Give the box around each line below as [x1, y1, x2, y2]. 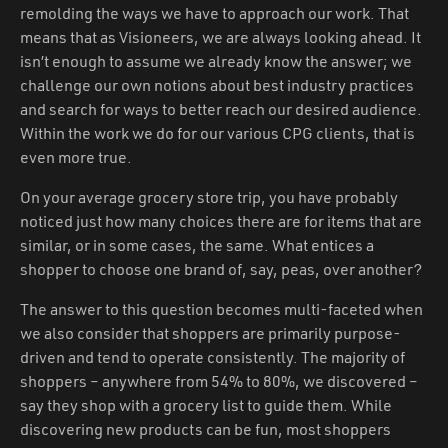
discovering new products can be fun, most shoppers [20, 418, 391, 439]
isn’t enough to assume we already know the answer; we [20, 50, 412, 71]
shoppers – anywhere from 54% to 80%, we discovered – [20, 370, 418, 391]
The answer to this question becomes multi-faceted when [20, 298, 423, 319]
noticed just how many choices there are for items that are [20, 210, 422, 231]
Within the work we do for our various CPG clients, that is [20, 122, 415, 143]
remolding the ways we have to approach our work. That [20, 2, 409, 23]
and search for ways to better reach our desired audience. [20, 98, 422, 119]
